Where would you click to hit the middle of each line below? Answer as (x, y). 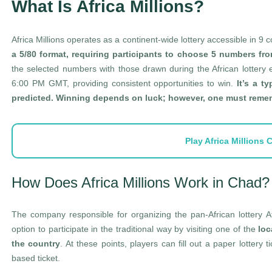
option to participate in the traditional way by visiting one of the (135, 229)
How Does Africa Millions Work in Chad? (141, 182)
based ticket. (36, 258)
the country (36, 243)
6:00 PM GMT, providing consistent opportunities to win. (123, 83)
